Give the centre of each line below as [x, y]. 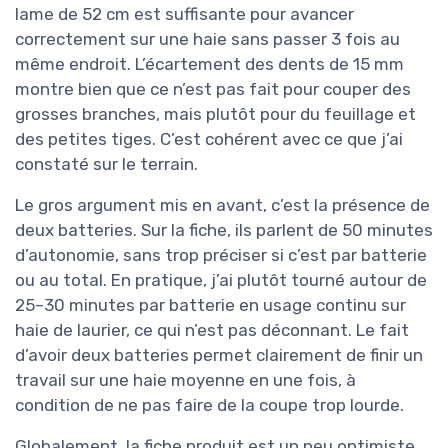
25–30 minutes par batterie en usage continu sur [210, 304]
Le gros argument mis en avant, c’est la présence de [222, 204]
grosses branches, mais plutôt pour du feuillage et [215, 113]
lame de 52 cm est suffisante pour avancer [184, 13]
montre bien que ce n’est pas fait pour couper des [213, 88]
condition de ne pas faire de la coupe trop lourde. [209, 404]
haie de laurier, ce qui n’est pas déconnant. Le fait [212, 329]
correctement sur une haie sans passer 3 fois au [207, 38]
